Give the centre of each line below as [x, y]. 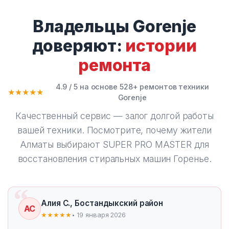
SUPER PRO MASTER [147, 144]
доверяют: [79, 46]
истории [161, 46]
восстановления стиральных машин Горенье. [114, 159]
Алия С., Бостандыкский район [102, 203]
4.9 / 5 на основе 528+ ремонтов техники [132, 87]
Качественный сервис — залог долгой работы [114, 116]
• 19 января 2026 [98, 215]
